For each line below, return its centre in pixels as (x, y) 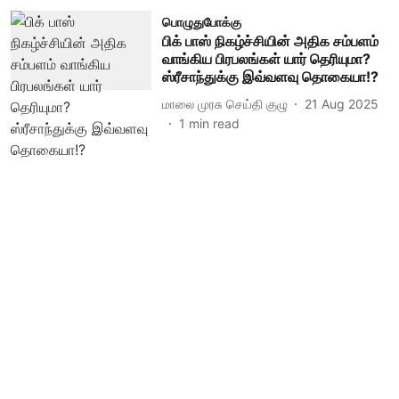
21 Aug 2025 (341, 103)
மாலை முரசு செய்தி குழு (224, 103)
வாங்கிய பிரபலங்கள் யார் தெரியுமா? (266, 59)
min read (214, 123)
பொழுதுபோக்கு (201, 22)
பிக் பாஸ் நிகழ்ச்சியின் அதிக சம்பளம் (270, 41)
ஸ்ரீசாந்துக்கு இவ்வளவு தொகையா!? (270, 77)
